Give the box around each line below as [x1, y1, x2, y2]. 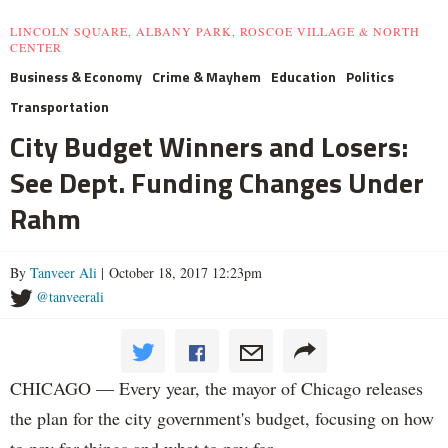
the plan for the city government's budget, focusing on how [10, 406, 434, 431]
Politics [346, 66, 394, 88]
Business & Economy [10, 66, 142, 88]
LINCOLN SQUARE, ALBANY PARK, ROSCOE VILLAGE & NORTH [10, 23, 420, 40]
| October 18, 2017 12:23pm [97, 263, 262, 283]
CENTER [10, 39, 62, 56]
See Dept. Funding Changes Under [10, 161, 424, 205]
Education [271, 66, 336, 88]
